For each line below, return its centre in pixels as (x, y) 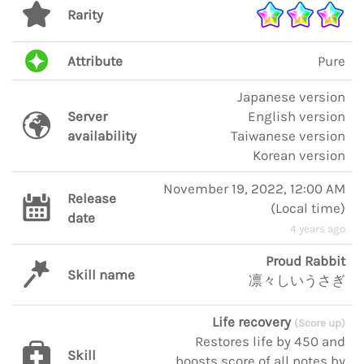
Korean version (299, 155)
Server (87, 116)
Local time (308, 208)
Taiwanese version (288, 136)
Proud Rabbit (305, 261)
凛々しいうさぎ (297, 280)
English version (297, 116)
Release (92, 198)
